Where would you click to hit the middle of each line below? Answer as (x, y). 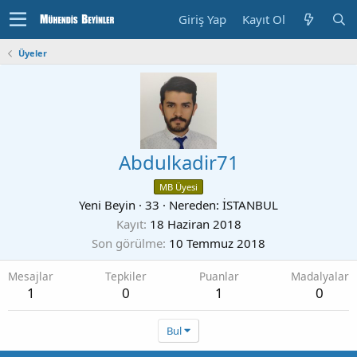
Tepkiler (126, 276)
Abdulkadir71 (178, 162)
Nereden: (194, 205)
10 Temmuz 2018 (217, 243)
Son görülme (127, 243)
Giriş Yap (202, 19)
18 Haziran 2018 (195, 224)
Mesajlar (31, 276)
